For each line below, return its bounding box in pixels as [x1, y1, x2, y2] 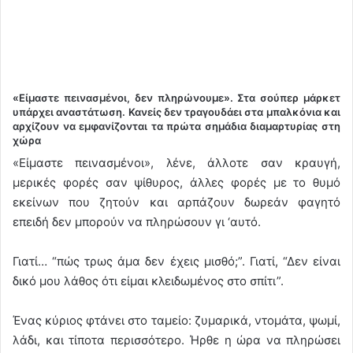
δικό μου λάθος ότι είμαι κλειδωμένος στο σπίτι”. [13, 273, 284, 288]
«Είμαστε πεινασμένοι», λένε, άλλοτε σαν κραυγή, [13, 154, 340, 170]
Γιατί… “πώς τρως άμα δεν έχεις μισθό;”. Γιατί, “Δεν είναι [13, 253, 340, 269]
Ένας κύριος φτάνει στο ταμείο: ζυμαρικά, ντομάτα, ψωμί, [13, 312, 340, 328]
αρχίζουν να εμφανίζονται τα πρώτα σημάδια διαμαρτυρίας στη [13, 120, 340, 133]
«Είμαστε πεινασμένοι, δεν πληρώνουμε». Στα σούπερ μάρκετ [13, 91, 340, 105]
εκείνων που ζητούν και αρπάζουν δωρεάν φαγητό [13, 194, 340, 210]
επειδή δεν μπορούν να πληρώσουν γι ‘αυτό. [13, 214, 261, 229]
